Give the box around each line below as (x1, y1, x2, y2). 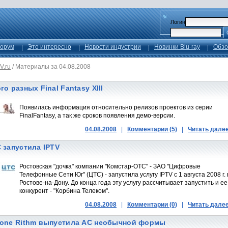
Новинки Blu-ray (154, 43, 200, 50)
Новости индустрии (84, 43, 141, 50)
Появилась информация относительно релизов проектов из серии (19, 104, 213, 111)
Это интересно (27, 43, 71, 50)
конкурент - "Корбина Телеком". (19, 187, 109, 194)
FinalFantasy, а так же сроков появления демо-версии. (19, 112, 175, 119)
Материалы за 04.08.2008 (15, 63, 91, 70)
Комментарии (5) (127, 126, 177, 133)
